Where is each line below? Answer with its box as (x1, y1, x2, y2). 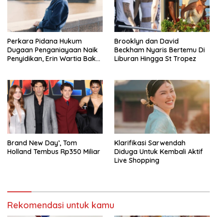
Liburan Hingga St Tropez (114, 54, 196, 63)
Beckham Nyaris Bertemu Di (114, 46, 205, 55)
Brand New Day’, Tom (7, 139, 77, 147)
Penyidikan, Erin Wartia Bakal (7, 54, 102, 63)
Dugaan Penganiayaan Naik (7, 46, 98, 55)
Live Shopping (114, 156, 159, 165)
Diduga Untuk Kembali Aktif (114, 147, 203, 156)
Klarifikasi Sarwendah (114, 139, 186, 147)
